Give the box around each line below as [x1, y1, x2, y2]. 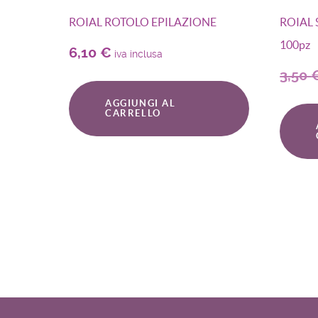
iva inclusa [114, 48, 163, 60]
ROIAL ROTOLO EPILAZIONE [69, 15, 216, 28]
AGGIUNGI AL [105, 98, 176, 109]
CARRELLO [105, 108, 161, 119]
